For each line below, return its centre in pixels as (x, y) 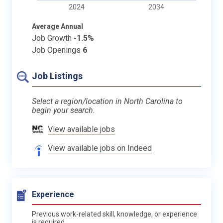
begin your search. (63, 110)
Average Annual (57, 26)
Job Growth (53, 38)
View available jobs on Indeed (100, 148)
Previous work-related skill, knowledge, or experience (114, 214)
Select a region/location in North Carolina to (107, 101)
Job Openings (57, 50)
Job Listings (57, 76)
